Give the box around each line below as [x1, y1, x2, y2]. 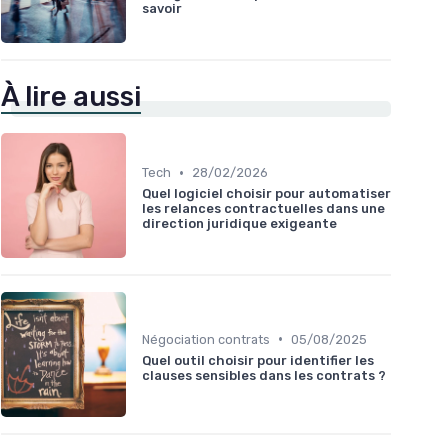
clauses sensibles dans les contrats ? [142, 367, 386, 383]
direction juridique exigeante [142, 216, 337, 232]
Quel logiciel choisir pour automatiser [142, 186, 391, 202]
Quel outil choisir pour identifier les [142, 352, 374, 368]
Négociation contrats [142, 331, 270, 347]
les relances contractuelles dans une [142, 201, 385, 217]
